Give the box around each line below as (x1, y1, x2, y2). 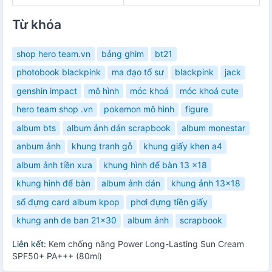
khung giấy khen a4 (143, 141, 222, 152)
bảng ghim (101, 48, 144, 59)
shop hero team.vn (16, 48, 90, 59)
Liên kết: (12, 239, 49, 250)
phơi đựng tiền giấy (131, 196, 208, 207)
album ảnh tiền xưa (16, 159, 92, 170)
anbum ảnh (16, 141, 61, 152)
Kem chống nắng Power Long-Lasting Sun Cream (49, 239, 244, 250)
